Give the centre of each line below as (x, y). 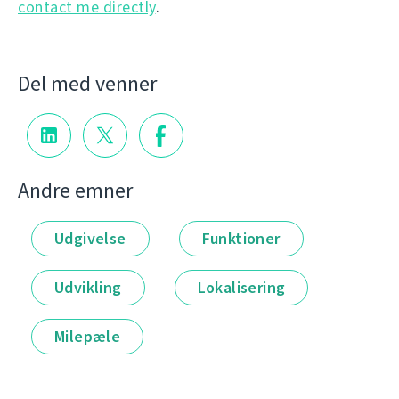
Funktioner (241, 239)
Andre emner (75, 191)
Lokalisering (241, 288)
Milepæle (88, 337)
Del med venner (87, 83)
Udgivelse (90, 239)
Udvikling (88, 288)
